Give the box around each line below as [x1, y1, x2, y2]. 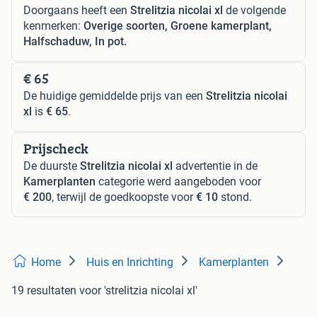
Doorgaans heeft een [23, 4, 130, 17]
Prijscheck [23, 138, 88, 158]
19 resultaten [11, 284, 76, 297]
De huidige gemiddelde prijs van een [23, 89, 206, 103]
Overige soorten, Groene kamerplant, [83, 19, 272, 33]
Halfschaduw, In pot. [23, 35, 127, 48]
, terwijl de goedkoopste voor [52, 190, 196, 204]
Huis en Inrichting [86, 255, 173, 269]
